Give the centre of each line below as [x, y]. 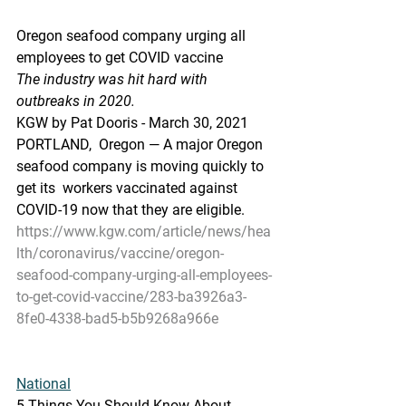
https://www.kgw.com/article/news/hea [144, 232]
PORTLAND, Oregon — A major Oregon [141, 145]
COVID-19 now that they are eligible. [130, 210]
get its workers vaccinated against [129, 188]
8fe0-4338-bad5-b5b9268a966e [117, 319]
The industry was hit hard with [114, 79]
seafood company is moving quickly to [142, 166]
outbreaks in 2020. [76, 101]
